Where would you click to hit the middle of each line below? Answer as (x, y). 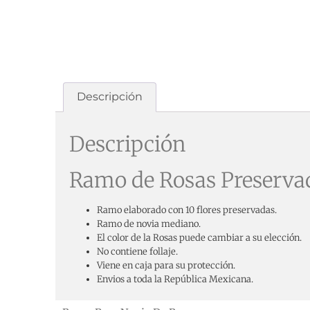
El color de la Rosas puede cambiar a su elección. (199, 238)
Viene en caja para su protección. (166, 266)
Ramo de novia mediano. (149, 224)
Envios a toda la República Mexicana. (175, 280)
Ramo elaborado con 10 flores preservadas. (187, 210)
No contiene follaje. (137, 252)
